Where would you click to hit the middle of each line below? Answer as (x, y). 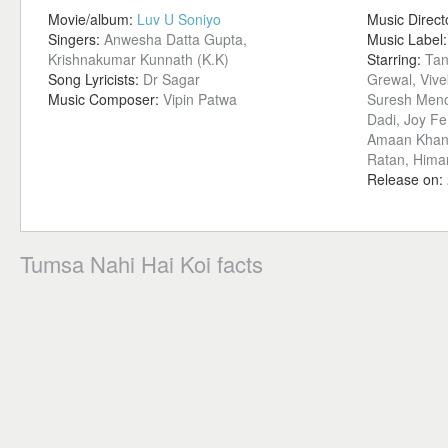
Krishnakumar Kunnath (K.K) (138, 59)
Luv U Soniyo (179, 19)
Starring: (396, 59)
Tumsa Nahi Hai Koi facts (141, 263)
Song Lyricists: (95, 79)
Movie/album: (92, 19)
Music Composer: (105, 99)
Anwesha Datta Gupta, (175, 39)
